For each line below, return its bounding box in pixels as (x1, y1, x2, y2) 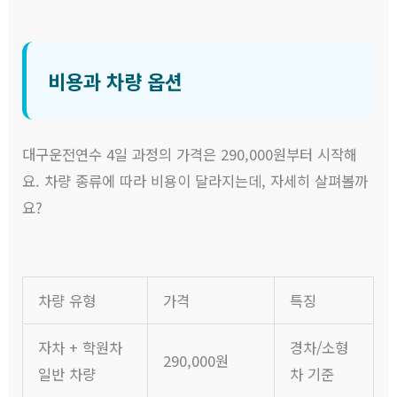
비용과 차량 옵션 (48, 66, 183, 96)
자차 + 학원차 (37, 337, 122, 359)
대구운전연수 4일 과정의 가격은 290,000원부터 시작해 (22, 144, 358, 166)
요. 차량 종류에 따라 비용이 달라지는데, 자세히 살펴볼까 (22, 170, 369, 192)
